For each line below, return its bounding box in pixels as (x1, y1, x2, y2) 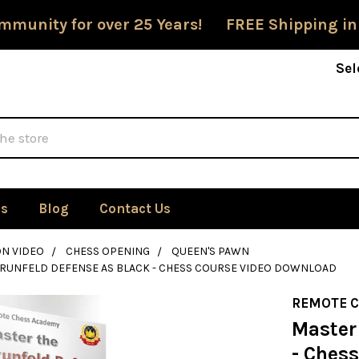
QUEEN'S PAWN (171, 244, 249, 258)
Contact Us (99, 200, 171, 216)
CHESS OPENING (65, 244, 150, 258)
